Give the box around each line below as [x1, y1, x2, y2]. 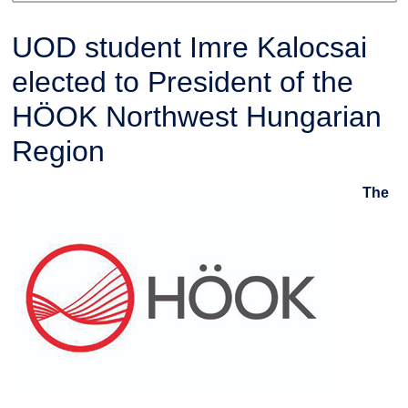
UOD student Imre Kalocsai [11, 31, 367, 65]
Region [11, 135, 105, 168]
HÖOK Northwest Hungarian [11, 100, 382, 134]
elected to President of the [11, 66, 353, 99]
